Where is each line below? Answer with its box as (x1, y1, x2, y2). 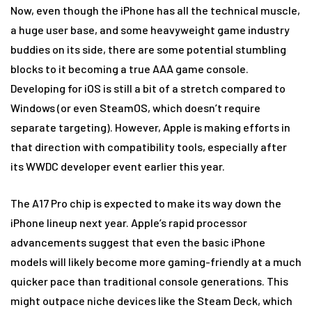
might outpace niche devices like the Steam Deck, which (10, 294, 292, 307)
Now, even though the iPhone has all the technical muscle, (10, 3, 300, 17)
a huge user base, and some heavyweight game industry (10, 23, 290, 36)
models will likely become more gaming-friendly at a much (10, 255, 302, 268)
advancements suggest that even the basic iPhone (10, 235, 265, 249)
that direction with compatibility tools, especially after (10, 140, 287, 153)
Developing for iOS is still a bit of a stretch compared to (10, 81, 286, 95)
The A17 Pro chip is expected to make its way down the (10, 196, 281, 210)
